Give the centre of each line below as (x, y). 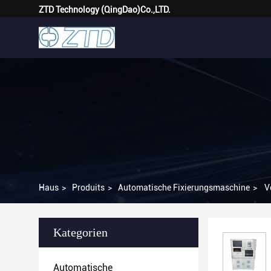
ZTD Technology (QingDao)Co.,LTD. (105, 10)
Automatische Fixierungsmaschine (184, 188)
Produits (88, 188)
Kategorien (80, 232)
